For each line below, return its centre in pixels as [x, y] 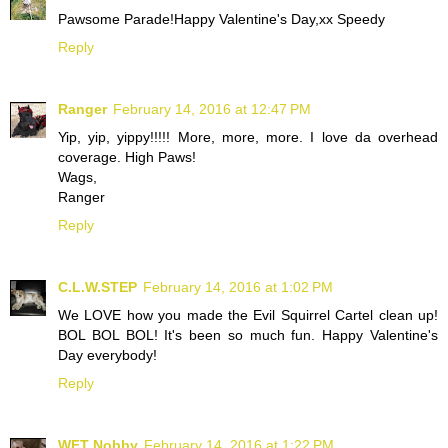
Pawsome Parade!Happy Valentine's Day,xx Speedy [221, 19]
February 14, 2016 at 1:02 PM [238, 287]
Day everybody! [107, 355]
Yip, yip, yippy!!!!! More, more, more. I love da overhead [248, 137]
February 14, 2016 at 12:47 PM [212, 109]
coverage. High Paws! [127, 157]
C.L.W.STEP [97, 287]
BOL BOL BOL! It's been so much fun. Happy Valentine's [248, 335]
